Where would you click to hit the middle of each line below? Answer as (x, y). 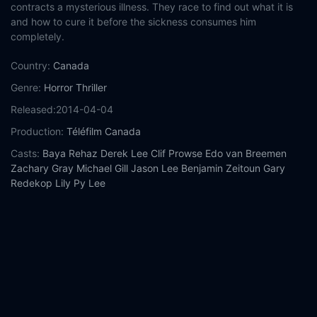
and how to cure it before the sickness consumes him (133, 22)
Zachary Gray (42, 168)
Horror (58, 87)
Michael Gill (102, 168)
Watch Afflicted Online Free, (104, 227)
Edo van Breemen (246, 153)
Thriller (91, 87)
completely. (38, 36)
